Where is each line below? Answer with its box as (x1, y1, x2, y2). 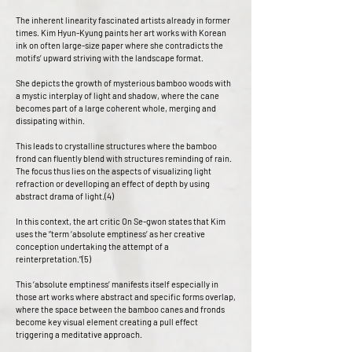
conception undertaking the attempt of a (16, 241, 169, 251)
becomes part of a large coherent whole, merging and (16, 103, 216, 113)
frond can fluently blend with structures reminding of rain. (16, 153, 232, 163)
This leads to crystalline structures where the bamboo (16, 141, 217, 151)
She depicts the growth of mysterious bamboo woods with (16, 78, 231, 88)
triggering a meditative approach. (16, 329, 142, 339)
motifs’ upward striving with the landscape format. (16, 53, 203, 63)
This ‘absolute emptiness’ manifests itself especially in (16, 279, 218, 289)
